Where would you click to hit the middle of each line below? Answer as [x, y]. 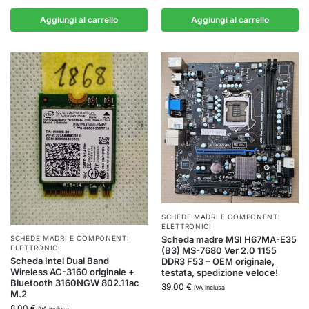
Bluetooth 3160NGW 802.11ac [75, 283]
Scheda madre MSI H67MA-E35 [229, 240]
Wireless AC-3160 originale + [72, 272]
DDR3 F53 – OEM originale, [218, 262]
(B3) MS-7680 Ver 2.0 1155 [219, 251]
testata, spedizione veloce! [220, 273]
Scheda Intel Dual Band [60, 261]
